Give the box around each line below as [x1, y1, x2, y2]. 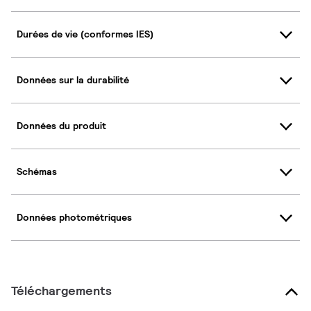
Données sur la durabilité [17, 74, 129, 87]
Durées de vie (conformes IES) [17, 28, 153, 41]
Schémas [17, 165, 57, 178]
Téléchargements [11, 282, 112, 299]
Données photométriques [17, 211, 132, 224]
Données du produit [17, 119, 106, 133]
